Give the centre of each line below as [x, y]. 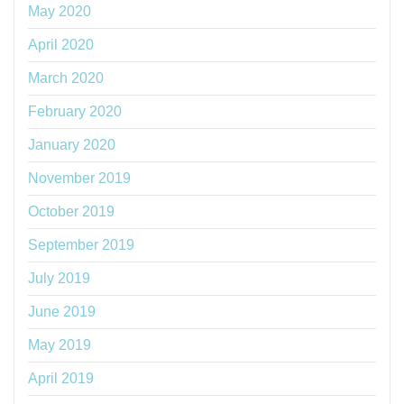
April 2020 [61, 45]
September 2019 [81, 245]
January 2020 [72, 145]
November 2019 [79, 179]
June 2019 [62, 312]
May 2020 [60, 12]
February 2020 [75, 112]
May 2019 [60, 345]
